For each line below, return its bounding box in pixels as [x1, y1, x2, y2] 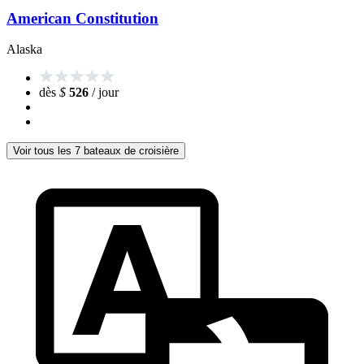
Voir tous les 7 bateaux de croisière [13, 145, 179, 158]
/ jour [89, 85, 119, 100]
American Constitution [6, 9, 158, 27]
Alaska [6, 42, 42, 57]
